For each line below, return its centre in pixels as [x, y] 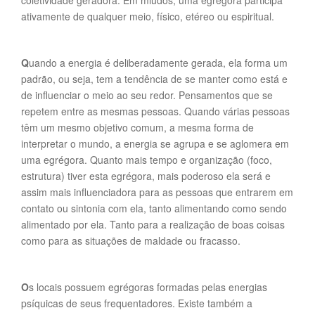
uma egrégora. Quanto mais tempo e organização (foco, [147, 160]
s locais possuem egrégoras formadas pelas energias [148, 287]
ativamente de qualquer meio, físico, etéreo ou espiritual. [148, 16]
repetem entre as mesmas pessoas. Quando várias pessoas [155, 111]
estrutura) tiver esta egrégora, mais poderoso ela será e [146, 176]
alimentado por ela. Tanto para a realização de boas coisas [153, 224]
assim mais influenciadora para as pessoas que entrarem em [157, 192]
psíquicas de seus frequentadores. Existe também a [137, 303]
